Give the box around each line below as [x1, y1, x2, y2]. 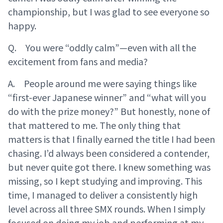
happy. [8, 19, 36, 32]
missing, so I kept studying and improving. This [8, 174, 202, 187]
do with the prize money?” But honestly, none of [8, 105, 210, 117]
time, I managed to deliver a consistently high [8, 188, 198, 201]
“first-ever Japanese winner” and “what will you [8, 91, 206, 104]
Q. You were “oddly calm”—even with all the [8, 41, 196, 54]
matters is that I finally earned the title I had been [8, 132, 215, 145]
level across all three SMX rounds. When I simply [8, 202, 205, 215]
